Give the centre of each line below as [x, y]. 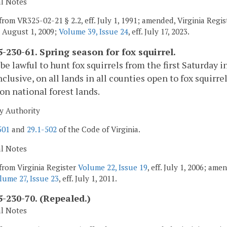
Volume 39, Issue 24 [93, 32]
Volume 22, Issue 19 [113, 167]
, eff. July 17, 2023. [159, 32]
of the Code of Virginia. [99, 129]
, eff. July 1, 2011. [88, 178]
